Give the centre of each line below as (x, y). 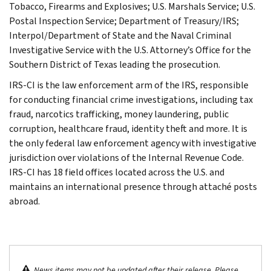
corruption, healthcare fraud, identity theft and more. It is (128, 128)
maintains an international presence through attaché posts (133, 186)
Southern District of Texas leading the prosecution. (115, 64)
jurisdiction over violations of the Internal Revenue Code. (126, 157)
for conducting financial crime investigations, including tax (131, 99)
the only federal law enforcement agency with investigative (133, 143)
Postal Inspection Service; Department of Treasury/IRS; (124, 21)
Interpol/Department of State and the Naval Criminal (120, 35)
